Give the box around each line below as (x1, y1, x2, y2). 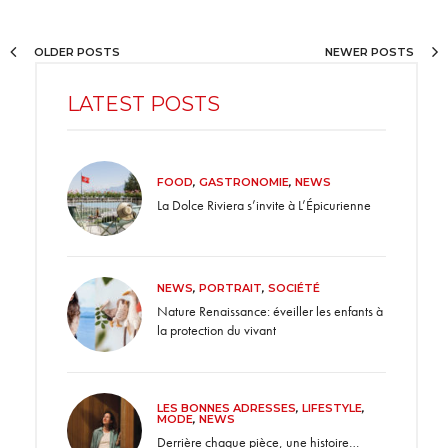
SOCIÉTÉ (268, 281, 320, 296)
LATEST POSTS (67, 91, 220, 116)
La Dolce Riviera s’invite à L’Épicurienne (157, 195, 371, 214)
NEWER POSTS (325, 44, 417, 59)
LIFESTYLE (302, 401, 362, 416)
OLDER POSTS (31, 44, 120, 59)
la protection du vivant (157, 321, 276, 340)
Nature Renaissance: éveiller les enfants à (157, 302, 383, 321)
